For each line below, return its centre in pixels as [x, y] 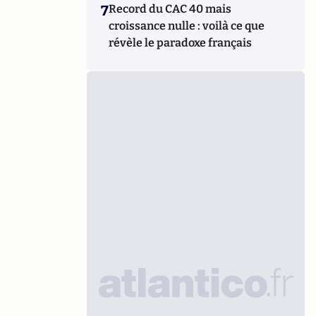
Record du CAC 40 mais [170, 9]
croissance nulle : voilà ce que [187, 26]
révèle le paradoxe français [181, 43]
